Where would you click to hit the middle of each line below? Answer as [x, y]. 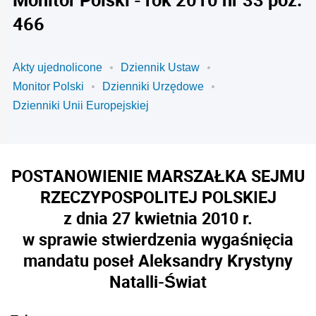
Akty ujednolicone [57, 67]
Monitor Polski [48, 86]
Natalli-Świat [158, 281]
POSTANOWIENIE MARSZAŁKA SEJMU [158, 176]
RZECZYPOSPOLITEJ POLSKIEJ [158, 197]
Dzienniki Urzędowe [153, 86]
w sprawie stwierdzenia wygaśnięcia [158, 239]
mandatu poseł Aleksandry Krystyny [158, 260]
